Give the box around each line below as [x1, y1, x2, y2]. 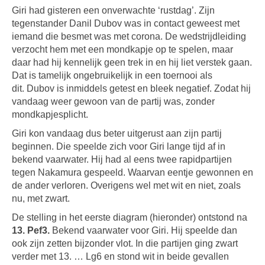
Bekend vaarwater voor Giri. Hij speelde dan [50, 225, 237, 235]
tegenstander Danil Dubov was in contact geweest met [12, 18, 240, 28]
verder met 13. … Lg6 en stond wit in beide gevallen [12, 251, 229, 261]
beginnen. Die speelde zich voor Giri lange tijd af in [12, 141, 225, 151]
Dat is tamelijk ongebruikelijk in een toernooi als [12, 70, 212, 80]
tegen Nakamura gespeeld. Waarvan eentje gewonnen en [12, 167, 253, 177]
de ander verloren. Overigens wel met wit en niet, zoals [12, 180, 241, 190]
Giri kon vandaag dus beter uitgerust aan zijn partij [12, 128, 222, 138]
